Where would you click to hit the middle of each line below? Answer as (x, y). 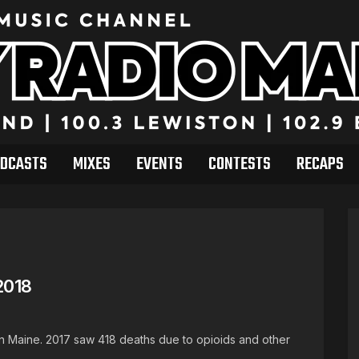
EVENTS (159, 164)
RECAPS (320, 164)
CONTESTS (239, 164)
